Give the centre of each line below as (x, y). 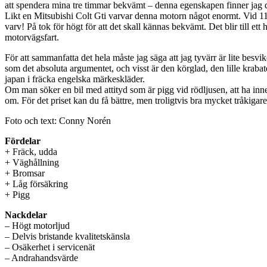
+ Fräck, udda (31, 151)
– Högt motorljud (37, 225)
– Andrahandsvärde (41, 257)
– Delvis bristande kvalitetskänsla (67, 236)
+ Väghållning (32, 162)
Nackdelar (26, 215)
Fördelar (23, 141)
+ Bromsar (25, 173)
